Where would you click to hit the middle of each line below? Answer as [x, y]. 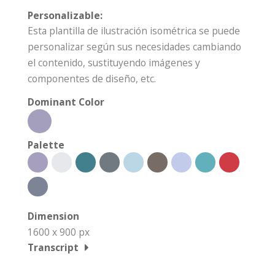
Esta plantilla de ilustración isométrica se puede [134, 31]
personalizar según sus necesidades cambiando [134, 47]
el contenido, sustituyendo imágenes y [114, 63]
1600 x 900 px [59, 232]
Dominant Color [66, 102]
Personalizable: [65, 16]
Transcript [53, 248]
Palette [46, 145]
